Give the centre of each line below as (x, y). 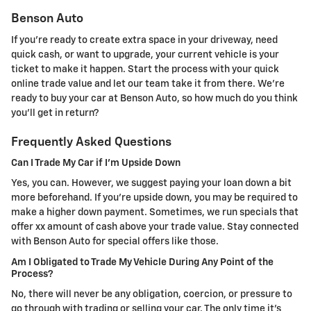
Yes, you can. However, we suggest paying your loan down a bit (151, 184)
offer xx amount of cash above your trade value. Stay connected (155, 227)
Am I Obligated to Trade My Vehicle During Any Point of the (142, 262)
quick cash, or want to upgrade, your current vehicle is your (145, 55)
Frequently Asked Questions (91, 143)
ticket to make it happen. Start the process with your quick (145, 70)
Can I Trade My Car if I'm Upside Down (96, 163)
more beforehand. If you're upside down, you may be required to (154, 198)
